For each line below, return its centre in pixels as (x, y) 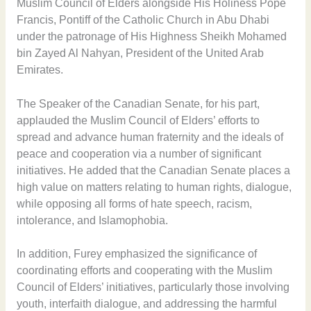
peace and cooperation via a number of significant (138, 153)
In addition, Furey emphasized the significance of (136, 254)
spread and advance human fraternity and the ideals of (150, 137)
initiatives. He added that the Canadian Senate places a (153, 170)
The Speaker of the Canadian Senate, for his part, (138, 103)
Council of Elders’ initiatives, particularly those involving (153, 287)
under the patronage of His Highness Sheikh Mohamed (151, 36)
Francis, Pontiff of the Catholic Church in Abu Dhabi (143, 19)
